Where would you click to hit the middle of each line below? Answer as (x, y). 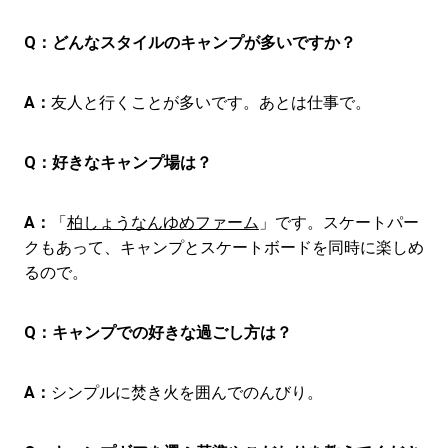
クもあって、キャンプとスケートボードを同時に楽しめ (223, 248)
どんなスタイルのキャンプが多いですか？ (203, 43)
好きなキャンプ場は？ (131, 163)
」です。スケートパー (338, 223)
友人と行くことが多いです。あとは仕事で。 (210, 103)
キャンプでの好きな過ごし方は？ (171, 333)
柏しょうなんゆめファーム (162, 223)
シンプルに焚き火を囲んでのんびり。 (186, 393)
